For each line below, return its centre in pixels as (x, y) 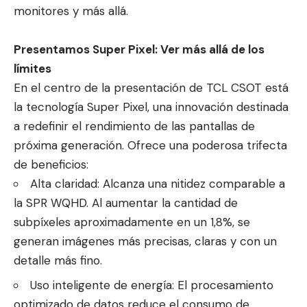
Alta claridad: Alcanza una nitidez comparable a (158, 183)
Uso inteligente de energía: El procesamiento (152, 285)
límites (33, 68)
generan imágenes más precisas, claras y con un (145, 241)
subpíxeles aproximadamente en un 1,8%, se (132, 222)
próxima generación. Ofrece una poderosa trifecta (150, 145)
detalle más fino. (58, 260)
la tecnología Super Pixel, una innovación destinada (151, 107)
